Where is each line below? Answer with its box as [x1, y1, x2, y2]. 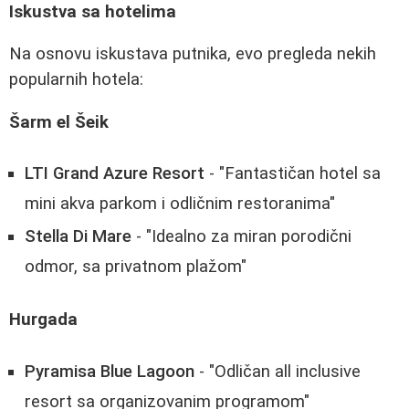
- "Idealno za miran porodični [131, 226, 351, 247]
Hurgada [9, 309, 78, 330]
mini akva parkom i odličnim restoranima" [25, 194, 335, 215]
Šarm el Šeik [9, 111, 109, 132]
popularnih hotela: [9, 69, 143, 90]
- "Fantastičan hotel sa [204, 163, 381, 184]
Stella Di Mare [25, 226, 131, 247]
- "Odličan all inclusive [194, 361, 361, 382]
